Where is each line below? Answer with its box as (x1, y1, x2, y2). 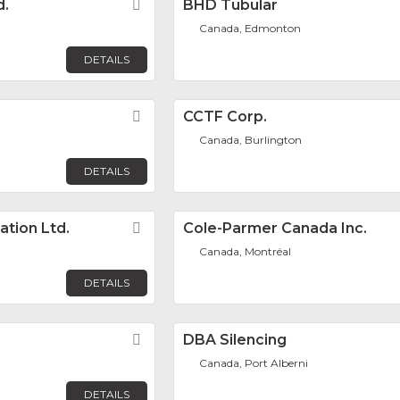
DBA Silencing (183, 331, 287, 349)
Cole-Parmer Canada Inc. (183, 220, 367, 237)
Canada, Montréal (199, 245, 292, 259)
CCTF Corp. (183, 108, 267, 126)
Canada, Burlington (199, 133, 303, 147)
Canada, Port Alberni (199, 356, 309, 371)
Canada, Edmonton (199, 21, 302, 36)
